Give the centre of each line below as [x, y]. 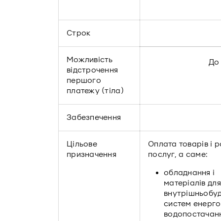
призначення [92, 154]
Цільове [82, 144]
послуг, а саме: [178, 154]
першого [84, 80]
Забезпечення [94, 117]
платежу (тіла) [95, 91]
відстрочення [92, 70]
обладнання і [189, 173]
